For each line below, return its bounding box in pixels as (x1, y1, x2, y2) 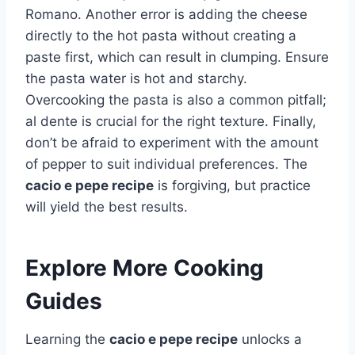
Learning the (25, 331, 109, 348)
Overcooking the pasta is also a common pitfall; (25, 92, 326, 109)
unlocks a (238, 331, 302, 348)
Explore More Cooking (25, 254, 264, 282)
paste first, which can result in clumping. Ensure (25, 49, 329, 66)
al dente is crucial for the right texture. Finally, (25, 113, 316, 130)
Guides (25, 288, 102, 315)
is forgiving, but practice (154, 177, 311, 194)
